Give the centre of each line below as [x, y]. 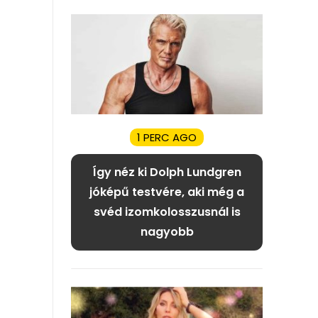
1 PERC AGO [167, 138]
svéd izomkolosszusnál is [167, 212]
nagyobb [167, 232]
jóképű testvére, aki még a [167, 192]
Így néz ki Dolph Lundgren [167, 172]
